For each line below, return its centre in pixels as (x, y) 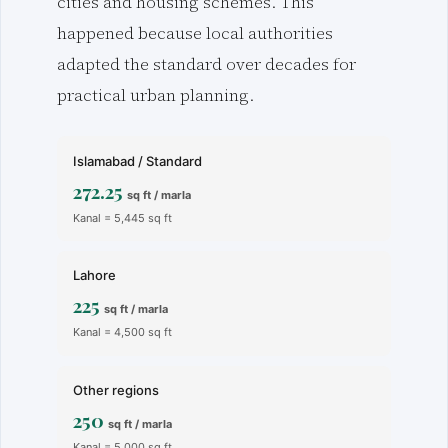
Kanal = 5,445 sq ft (122, 217)
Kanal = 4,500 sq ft (122, 332)
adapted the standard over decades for (206, 64)
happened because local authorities (195, 33)
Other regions (116, 390)
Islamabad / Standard (137, 160)
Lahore (94, 275)
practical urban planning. (156, 95)
